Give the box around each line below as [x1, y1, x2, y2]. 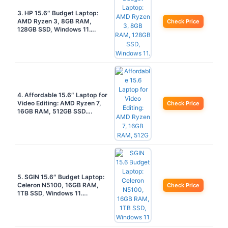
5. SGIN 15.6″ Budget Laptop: [17, 173, 104, 181]
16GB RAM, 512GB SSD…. [17, 107, 92, 115]
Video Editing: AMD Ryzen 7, [17, 99, 101, 107]
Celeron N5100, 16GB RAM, [17, 181, 99, 189]
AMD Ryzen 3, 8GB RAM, [17, 17, 92, 25]
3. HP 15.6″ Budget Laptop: [17, 9, 98, 17]
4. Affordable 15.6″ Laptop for [17, 91, 107, 99]
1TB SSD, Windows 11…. [17, 189, 88, 197]
